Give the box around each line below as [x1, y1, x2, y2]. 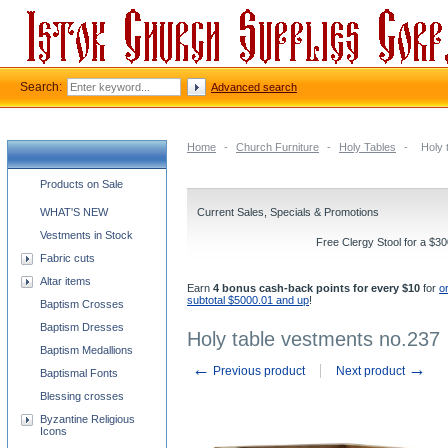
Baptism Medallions [40, 344, 133, 356]
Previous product [210, 364, 305, 378]
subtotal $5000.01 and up [187, 294, 309, 306]
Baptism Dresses [40, 321, 124, 333]
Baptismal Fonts [40, 367, 118, 379]
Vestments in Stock [40, 229, 133, 241]
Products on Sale [40, 178, 123, 190]
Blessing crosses [40, 390, 124, 402]
